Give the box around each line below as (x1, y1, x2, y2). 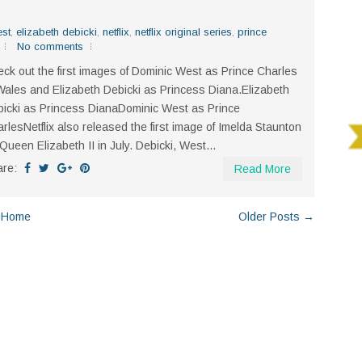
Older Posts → (238, 210, 314, 224)
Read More (234, 162, 291, 176)
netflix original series (135, 26, 232, 39)
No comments (17, 40, 83, 53)
